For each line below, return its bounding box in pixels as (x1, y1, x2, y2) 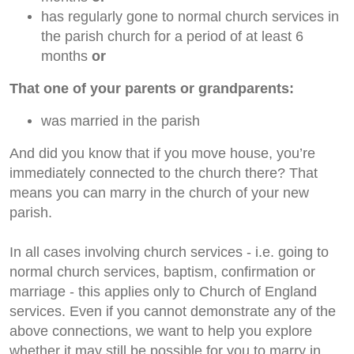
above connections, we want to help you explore (9, 323, 312, 340)
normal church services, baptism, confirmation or (9, 264, 315, 281)
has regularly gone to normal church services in (41, 9, 339, 25)
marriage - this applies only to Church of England (9, 284, 317, 300)
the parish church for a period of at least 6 (41, 28, 303, 45)
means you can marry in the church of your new (9, 185, 309, 201)
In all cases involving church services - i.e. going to (9, 244, 329, 261)
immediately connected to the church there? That (9, 165, 318, 182)
